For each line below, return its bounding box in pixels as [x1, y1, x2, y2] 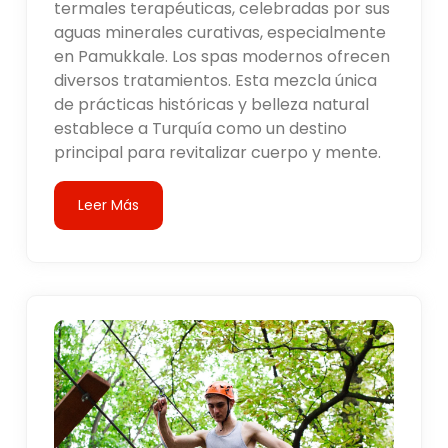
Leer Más [78, 194, 140, 215]
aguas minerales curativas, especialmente [54, 20, 387, 44]
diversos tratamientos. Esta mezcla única [54, 68, 378, 92]
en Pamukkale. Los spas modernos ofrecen [54, 44, 391, 68]
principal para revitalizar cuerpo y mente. [54, 140, 382, 164]
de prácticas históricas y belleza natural [54, 92, 370, 116]
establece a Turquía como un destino [54, 116, 348, 140]
